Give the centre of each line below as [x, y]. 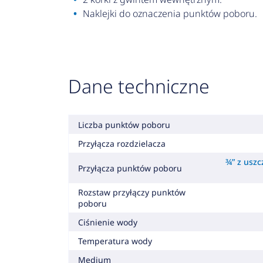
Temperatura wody [115, 241]
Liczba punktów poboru [124, 124]
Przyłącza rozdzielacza [122, 143]
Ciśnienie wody [107, 222]
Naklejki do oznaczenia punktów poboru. [170, 14]
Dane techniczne [139, 86]
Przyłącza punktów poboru [130, 168]
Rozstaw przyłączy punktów [131, 192]
